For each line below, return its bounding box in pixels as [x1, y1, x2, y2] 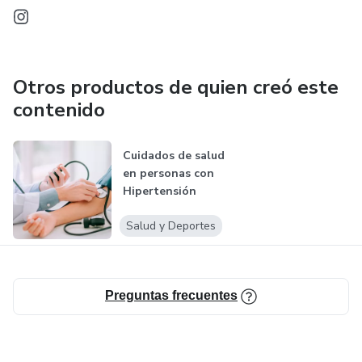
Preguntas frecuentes [105, 288, 238, 303]
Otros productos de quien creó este [13, 74, 339, 100]
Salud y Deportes [125, 218, 216, 234]
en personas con [122, 166, 214, 181]
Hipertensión [122, 183, 196, 199]
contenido [13, 97, 105, 123]
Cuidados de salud [122, 148, 225, 163]
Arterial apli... [122, 201, 200, 217]
